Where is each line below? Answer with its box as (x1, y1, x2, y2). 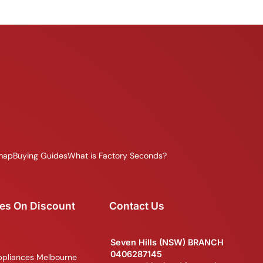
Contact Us (109, 200, 164, 213)
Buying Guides (13, 150, 68, 161)
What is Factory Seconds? (68, 150, 167, 161)
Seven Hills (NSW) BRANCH (110, 237, 224, 248)
